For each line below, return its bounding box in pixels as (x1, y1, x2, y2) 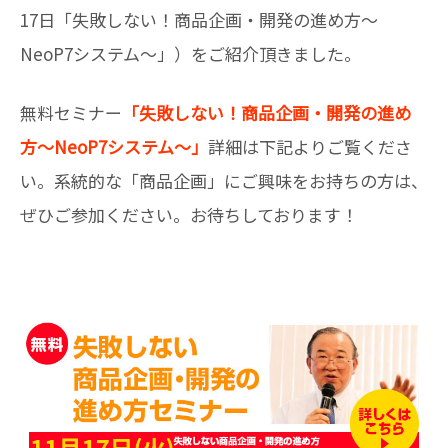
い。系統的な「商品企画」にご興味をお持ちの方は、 (20, 168, 428, 194)
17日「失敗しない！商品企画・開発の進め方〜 (20, 6, 378, 32)
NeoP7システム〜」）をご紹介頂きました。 (20, 40, 361, 66)
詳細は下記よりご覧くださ (208, 134, 412, 160)
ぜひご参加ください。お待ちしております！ (20, 202, 358, 228)
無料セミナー (20, 100, 122, 126)
